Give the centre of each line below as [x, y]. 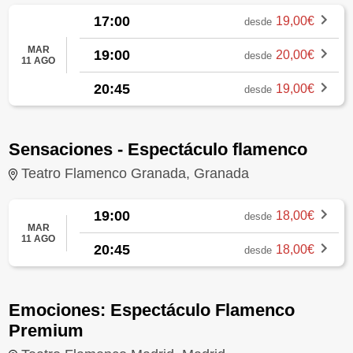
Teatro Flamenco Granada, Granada [136, 173]
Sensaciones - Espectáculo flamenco [158, 150]
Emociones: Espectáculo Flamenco [152, 310]
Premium [46, 331]
